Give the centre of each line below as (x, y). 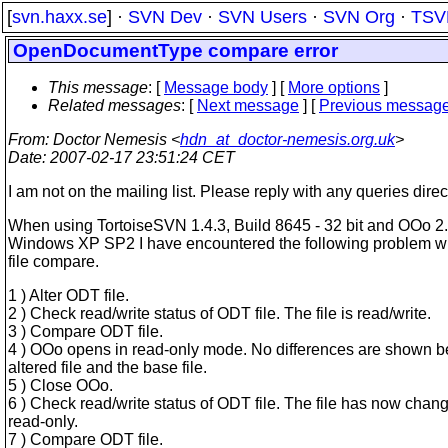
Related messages (114, 105)
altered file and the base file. (107, 367)
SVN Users (262, 17)
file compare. (53, 261)
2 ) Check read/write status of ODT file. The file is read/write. (219, 313)
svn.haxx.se (59, 17)
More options (334, 87)
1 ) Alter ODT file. (68, 295)
